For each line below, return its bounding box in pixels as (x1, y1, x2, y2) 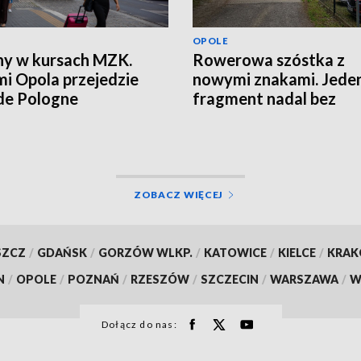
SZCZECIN (201, 272, 259, 286)
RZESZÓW (131, 272, 189, 286)
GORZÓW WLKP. (98, 245, 193, 259)
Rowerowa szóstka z (193, 49, 345, 69)
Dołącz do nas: (102, 317, 177, 330)
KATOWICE (203, 245, 267, 259)
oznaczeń (193, 107, 262, 127)
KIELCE (277, 245, 316, 259)
